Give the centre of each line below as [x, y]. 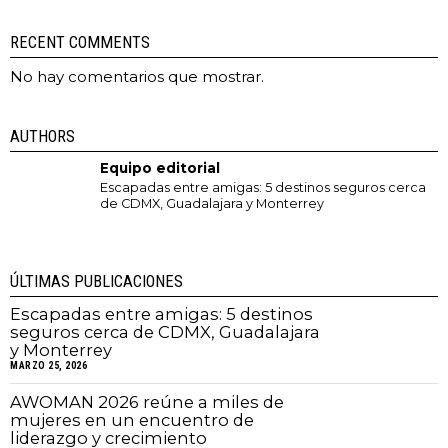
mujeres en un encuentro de [132, 420]
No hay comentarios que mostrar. [137, 77]
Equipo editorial [160, 168]
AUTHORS [42, 137]
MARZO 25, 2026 [48, 366]
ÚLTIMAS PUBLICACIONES [96, 282]
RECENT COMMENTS [80, 43]
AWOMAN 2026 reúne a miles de [147, 402]
